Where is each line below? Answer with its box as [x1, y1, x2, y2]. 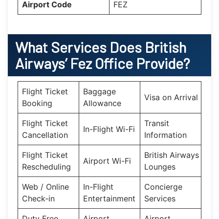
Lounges [144, 161, 175, 172]
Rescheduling [22, 161, 71, 172]
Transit [144, 118, 169, 128]
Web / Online [22, 181, 69, 192]
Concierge [144, 181, 182, 192]
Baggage [83, 86, 116, 96]
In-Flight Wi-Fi [83, 124, 135, 134]
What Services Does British [15, 38, 186, 56]
